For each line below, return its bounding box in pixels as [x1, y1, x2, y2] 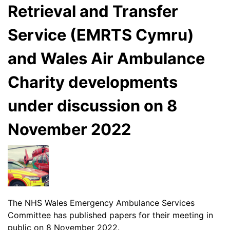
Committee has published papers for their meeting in [8, 209, 213, 220]
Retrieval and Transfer [8, 2, 178, 21]
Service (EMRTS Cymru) [8, 25, 194, 45]
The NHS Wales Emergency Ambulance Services [8, 197, 195, 208]
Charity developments [8, 72, 178, 92]
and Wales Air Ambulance [8, 49, 205, 68]
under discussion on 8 [8, 96, 177, 116]
